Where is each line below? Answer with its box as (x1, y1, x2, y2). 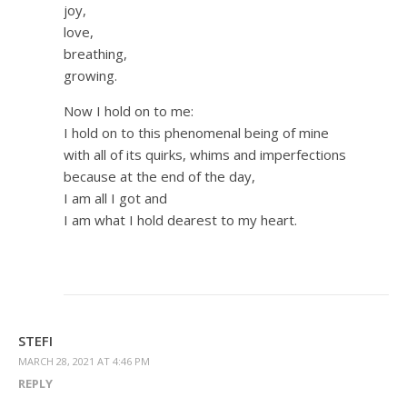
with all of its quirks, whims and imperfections (64, 145, 346, 164)
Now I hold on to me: (64, 102, 194, 121)
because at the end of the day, (64, 167, 255, 186)
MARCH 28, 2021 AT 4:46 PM (18, 354, 150, 369)
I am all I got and (64, 189, 167, 208)
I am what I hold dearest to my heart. (64, 211, 297, 230)
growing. (64, 66, 117, 85)
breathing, (64, 45, 127, 64)
